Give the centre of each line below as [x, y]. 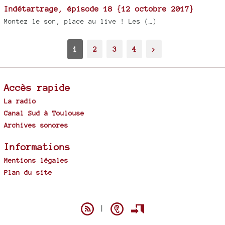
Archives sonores [36, 125]
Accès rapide [37, 87]
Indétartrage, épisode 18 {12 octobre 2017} [99, 9]
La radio [20, 101]
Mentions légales [36, 160]
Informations [37, 146]
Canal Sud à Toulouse [44, 113]
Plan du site [28, 172]
